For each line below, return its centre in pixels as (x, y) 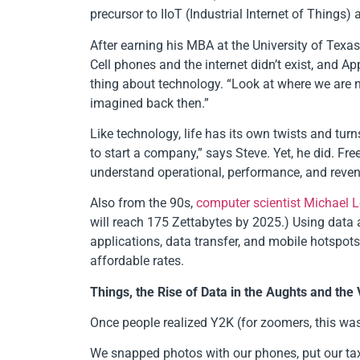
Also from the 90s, (143, 203)
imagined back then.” (149, 103)
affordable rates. (137, 261)
